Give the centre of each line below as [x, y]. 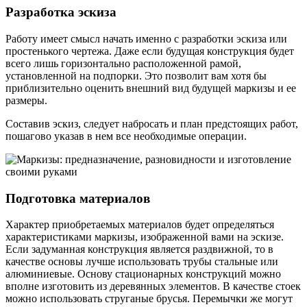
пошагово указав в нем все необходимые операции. [126, 136]
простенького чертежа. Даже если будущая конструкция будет [150, 51]
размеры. [26, 100]
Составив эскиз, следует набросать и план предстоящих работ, [152, 123]
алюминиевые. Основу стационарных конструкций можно [143, 274]
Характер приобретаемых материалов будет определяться [140, 225]
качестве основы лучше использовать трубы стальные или [142, 262]
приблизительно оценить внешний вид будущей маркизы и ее [151, 88]
